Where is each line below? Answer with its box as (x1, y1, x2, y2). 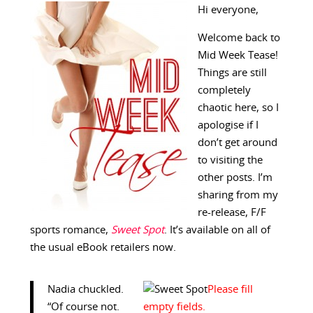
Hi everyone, (197, 5, 259, 16)
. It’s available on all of (163, 225, 270, 236)
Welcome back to (197, 33, 280, 44)
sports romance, (29, 225, 111, 236)
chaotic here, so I (197, 103, 279, 114)
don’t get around (197, 138, 277, 149)
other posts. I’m (197, 173, 272, 184)
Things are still (197, 68, 267, 79)
